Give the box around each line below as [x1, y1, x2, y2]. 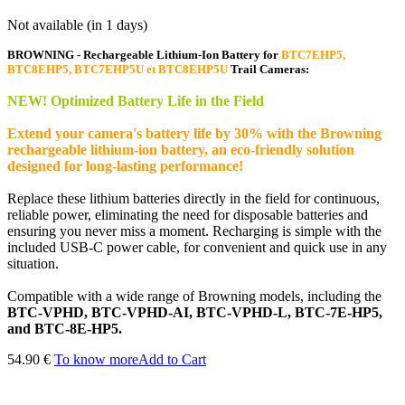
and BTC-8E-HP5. [7, 320, 122, 336]
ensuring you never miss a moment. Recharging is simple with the [7, 222, 381, 239]
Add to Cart [138, 351, 206, 367]
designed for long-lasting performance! [7, 157, 243, 174]
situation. [7, 255, 59, 271]
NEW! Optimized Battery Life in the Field [7, 92, 264, 108]
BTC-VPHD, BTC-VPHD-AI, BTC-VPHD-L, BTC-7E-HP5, [7, 304, 382, 320]
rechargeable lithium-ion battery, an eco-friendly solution [7, 141, 354, 157]
